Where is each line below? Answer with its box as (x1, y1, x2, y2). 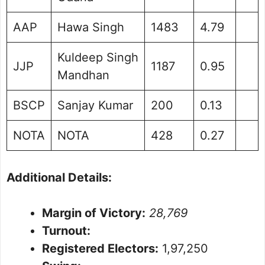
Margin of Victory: (42, 206, 146, 221)
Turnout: (42, 224, 91, 238)
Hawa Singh (57, 20, 124, 35)
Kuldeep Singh (57, 50, 138, 65)
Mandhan (57, 68, 109, 83)
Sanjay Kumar (57, 98, 133, 113)
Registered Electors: (42, 241, 159, 256)
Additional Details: (7, 170, 112, 185)
